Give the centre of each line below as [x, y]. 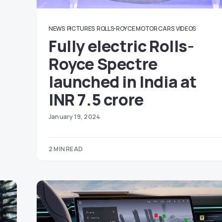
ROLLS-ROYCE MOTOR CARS [135, 28]
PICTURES [81, 28]
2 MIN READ [66, 149]
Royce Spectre [103, 64]
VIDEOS [186, 28]
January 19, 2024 [75, 117]
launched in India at [123, 82]
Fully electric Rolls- [121, 46]
